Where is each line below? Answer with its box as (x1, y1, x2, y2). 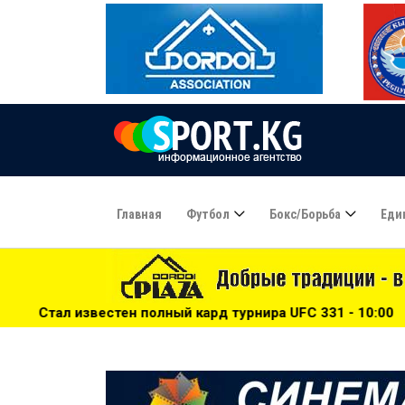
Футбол (186, 206, 230, 221)
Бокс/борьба (269, 206, 341, 221)
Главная (117, 206, 162, 221)
